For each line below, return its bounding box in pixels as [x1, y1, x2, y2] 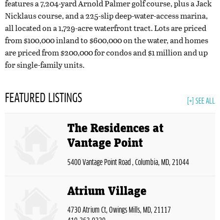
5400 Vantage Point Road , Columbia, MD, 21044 [67, 158, 189, 166]
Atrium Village [67, 185, 146, 197]
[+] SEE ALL [187, 97, 215, 106]
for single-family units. [5, 59, 84, 71]
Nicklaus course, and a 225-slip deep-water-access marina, [5, 10, 208, 22]
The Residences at [67, 122, 164, 135]
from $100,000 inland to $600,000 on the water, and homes [5, 34, 208, 46]
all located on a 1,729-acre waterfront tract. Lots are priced [5, 22, 206, 34]
